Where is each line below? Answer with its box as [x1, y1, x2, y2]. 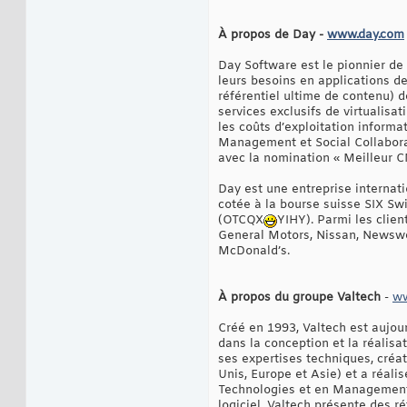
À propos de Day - [218, 27, 327, 44]
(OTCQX [218, 213, 263, 229]
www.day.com [327, 27, 404, 44]
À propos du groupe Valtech [218, 290, 384, 306]
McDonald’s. [218, 243, 290, 260]
